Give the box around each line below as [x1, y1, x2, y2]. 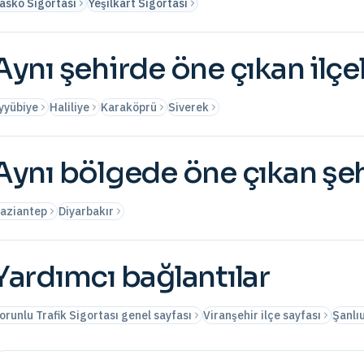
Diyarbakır [58, 204, 114, 219]
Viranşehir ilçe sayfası [203, 308, 321, 323]
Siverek [168, 100, 209, 115]
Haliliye [50, 100, 89, 115]
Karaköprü [101, 100, 157, 115]
